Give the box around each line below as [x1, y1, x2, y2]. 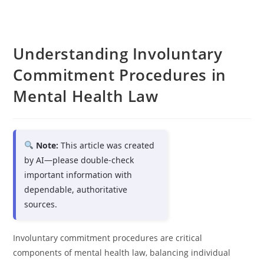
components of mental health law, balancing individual [13, 247, 231, 258]
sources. [24, 199, 58, 210]
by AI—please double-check [24, 154, 134, 166]
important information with [24, 169, 133, 180]
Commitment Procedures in [13, 64, 226, 85]
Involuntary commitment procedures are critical [13, 232, 203, 243]
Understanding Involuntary [13, 43, 223, 64]
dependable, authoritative [24, 184, 128, 195]
